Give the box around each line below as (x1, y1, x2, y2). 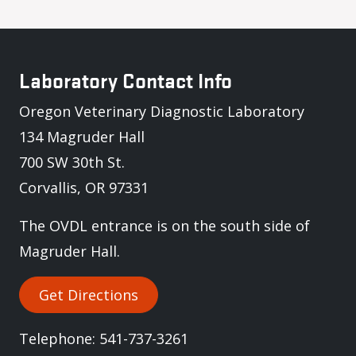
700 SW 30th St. (19, 153, 125, 172)
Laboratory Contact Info (19, 66, 232, 93)
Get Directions (39, 285, 138, 304)
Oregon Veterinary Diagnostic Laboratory (19, 102, 304, 121)
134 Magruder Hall (19, 127, 145, 146)
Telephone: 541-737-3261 (19, 329, 188, 348)
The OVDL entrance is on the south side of (19, 216, 310, 235)
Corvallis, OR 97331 (19, 178, 149, 197)
